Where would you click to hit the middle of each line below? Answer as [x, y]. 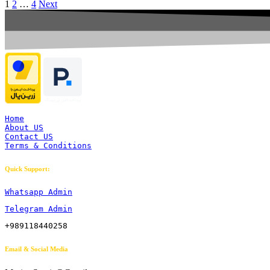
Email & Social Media [36, 249]
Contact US [29, 137]
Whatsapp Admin [39, 192]
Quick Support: [27, 169]
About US [24, 128]
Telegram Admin [39, 209]
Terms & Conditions [48, 146]
